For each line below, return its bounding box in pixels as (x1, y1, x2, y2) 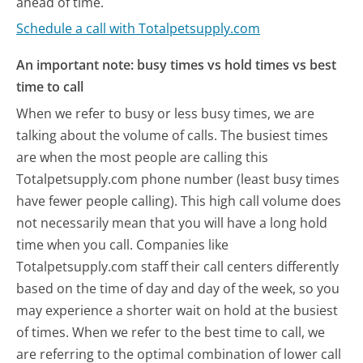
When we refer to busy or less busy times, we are (16, 104, 315, 122)
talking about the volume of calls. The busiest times (16, 126, 329, 144)
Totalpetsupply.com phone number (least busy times (16, 169, 340, 188)
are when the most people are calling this (16, 147, 269, 166)
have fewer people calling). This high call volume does (16, 191, 342, 210)
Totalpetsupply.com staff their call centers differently (16, 257, 340, 275)
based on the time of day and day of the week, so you (16, 279, 340, 297)
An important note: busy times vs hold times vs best (16, 55, 337, 74)
